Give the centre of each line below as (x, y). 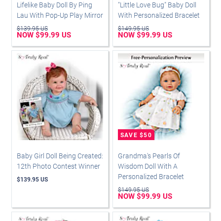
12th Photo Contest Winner (58, 166)
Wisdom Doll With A (148, 166)
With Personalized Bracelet (159, 15)
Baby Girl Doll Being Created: (60, 156)
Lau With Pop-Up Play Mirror (60, 15)
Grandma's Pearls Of (149, 156)
